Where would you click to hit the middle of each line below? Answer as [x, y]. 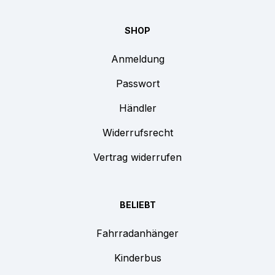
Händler [137, 108]
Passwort [137, 84]
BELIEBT [137, 205]
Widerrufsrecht [137, 133]
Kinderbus [137, 258]
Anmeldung [137, 59]
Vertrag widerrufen [137, 157]
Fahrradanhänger [137, 234]
